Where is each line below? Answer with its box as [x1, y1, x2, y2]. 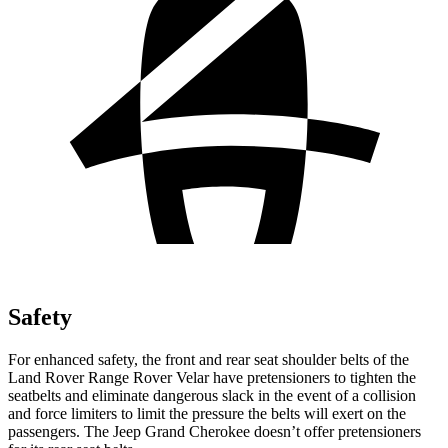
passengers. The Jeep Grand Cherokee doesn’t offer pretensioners [8, 422, 421, 440]
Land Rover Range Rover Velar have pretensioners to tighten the [8, 368, 416, 386]
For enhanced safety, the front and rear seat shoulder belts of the [8, 350, 409, 368]
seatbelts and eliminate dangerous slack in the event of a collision [8, 386, 416, 404]
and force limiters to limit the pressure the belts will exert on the [8, 404, 406, 422]
